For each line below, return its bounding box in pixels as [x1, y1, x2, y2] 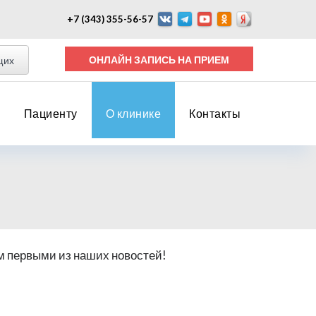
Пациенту [23, 107, 78, 120]
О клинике [105, 107, 161, 120]
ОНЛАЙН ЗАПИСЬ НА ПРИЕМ [194, 54, 230, 66]
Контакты [189, 107, 241, 120]
